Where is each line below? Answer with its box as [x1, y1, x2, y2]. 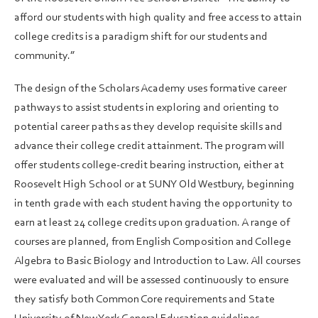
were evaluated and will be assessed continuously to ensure [14, 275, 289, 287]
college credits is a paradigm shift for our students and [14, 31, 268, 43]
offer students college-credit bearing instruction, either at [14, 160, 284, 172]
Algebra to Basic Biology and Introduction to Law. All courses [14, 256, 300, 268]
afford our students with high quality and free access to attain [14, 12, 302, 24]
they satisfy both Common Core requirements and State [14, 294, 275, 306]
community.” [14, 50, 77, 62]
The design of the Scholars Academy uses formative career [14, 83, 287, 95]
